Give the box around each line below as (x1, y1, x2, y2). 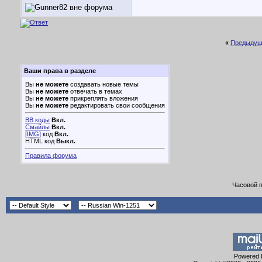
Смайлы (25, 123, 50, 130)
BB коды (25, 116, 50, 123)
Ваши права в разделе (24, 67, 96, 74)
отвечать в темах (68, 88, 122, 95)
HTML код (25, 137, 56, 144)
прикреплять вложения (68, 95, 138, 102)
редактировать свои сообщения (68, 102, 165, 109)
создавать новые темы (68, 81, 139, 88)
